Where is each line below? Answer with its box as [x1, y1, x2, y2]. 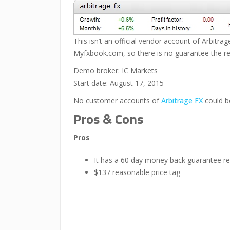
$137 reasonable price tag [94, 167, 180, 177]
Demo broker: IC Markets [73, 66, 158, 75]
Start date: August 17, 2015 [73, 78, 164, 88]
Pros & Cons [73, 109, 143, 129]
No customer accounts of [73, 95, 161, 105]
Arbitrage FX [161, 95, 203, 105]
